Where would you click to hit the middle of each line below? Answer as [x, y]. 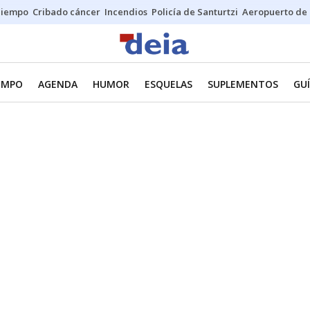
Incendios [126, 12]
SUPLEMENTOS [243, 84]
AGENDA [58, 84]
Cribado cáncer [66, 12]
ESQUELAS [168, 84]
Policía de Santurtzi [195, 12]
